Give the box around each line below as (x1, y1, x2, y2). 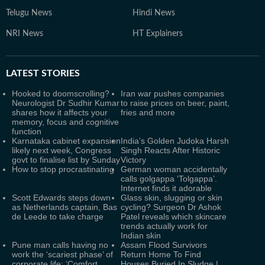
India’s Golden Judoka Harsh (121, 136, 229, 146)
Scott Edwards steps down (12, 193, 111, 202)
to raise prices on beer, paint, (121, 98, 230, 108)
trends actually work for (121, 221, 208, 231)
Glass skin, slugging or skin (121, 193, 222, 202)
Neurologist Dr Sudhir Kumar (12, 98, 119, 108)
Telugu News (6, 9, 52, 17)
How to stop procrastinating (12, 164, 114, 174)
